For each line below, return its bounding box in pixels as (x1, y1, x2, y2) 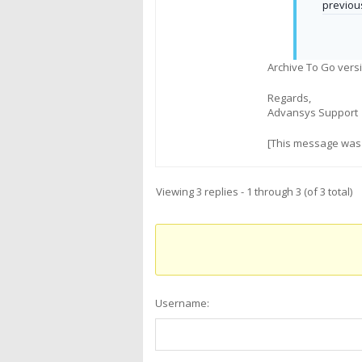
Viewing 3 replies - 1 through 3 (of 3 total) (156, 184, 352, 199)
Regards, (267, 90, 311, 105)
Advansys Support (267, 105, 358, 120)
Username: (155, 296, 209, 310)
